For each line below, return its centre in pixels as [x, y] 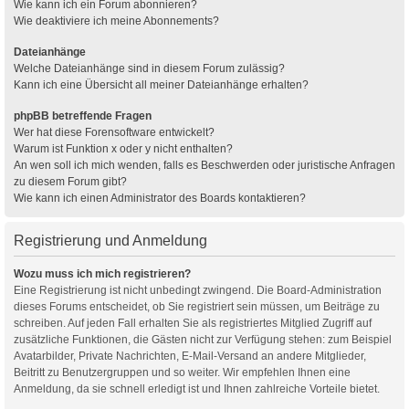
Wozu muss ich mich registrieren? [102, 273]
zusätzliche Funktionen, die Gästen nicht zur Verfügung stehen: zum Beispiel [203, 339]
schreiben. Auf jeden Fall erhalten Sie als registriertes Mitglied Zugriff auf [193, 323]
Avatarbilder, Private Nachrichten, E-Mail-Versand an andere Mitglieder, [190, 356]
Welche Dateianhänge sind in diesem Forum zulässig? [149, 68]
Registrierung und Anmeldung [110, 240]
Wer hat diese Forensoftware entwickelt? [114, 132]
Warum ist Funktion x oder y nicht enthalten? [123, 148]
